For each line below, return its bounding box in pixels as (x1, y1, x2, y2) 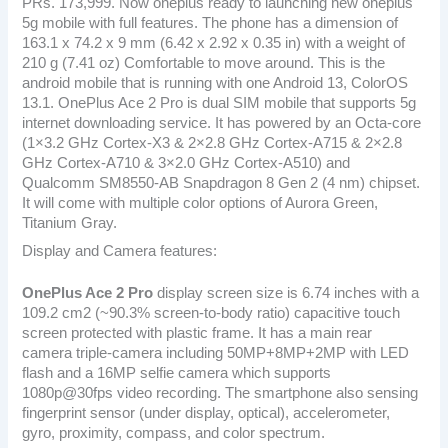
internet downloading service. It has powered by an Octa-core (22, 115, 422, 132)
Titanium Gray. (22, 215, 118, 232)
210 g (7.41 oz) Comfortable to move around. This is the (22, 55, 386, 72)
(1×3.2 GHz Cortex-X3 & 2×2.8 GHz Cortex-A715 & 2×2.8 (22, 135, 403, 152)
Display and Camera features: (22, 242, 218, 259)
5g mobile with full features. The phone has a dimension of (22, 15, 399, 32)
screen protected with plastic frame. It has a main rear (22, 324, 373, 341)
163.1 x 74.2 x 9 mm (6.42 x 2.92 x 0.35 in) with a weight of (22, 35, 406, 52)
